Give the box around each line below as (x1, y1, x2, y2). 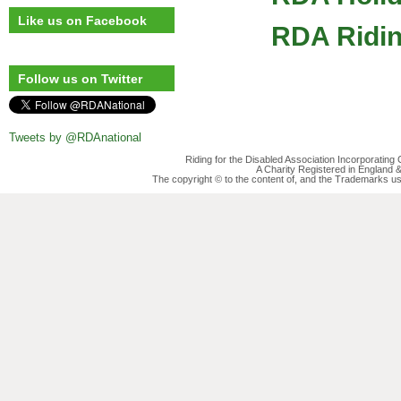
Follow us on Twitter (18, 72, 142, 86)
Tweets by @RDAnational (9, 131, 141, 144)
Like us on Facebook (18, 13, 147, 28)
